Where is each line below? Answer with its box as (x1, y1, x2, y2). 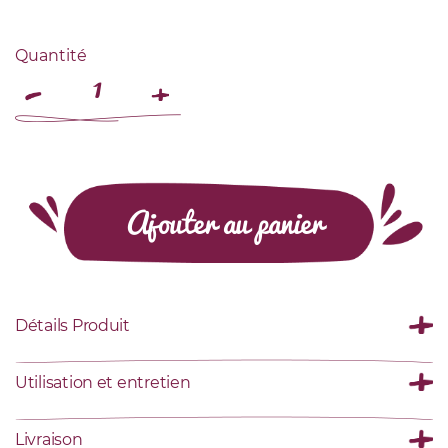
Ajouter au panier (125, 196, 323, 248)
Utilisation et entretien (15, 373, 191, 393)
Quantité (15, 46, 87, 66)
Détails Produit (15, 316, 130, 336)
